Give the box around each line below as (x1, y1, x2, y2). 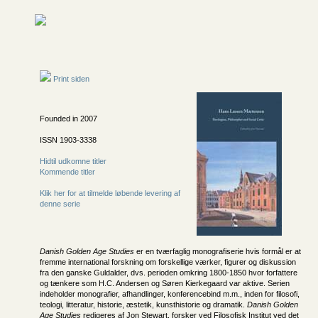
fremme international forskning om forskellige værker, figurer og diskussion (40, 258, 296, 266)
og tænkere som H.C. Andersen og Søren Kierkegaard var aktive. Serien (40, 279, 290, 287)
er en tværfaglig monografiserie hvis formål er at (134, 247, 301, 256)
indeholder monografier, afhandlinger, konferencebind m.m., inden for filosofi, (40, 290, 300, 298)
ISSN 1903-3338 (40, 136, 97, 144)
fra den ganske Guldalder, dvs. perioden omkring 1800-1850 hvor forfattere (40, 268, 297, 277)
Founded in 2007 (40, 114, 97, 123)
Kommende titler (40, 168, 95, 176)
